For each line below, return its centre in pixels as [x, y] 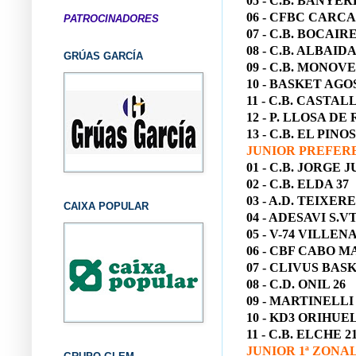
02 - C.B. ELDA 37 [298, 184]
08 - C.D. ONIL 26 [296, 284]
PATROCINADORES [111, 18]
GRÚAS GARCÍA [103, 56]
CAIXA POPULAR [106, 206]
